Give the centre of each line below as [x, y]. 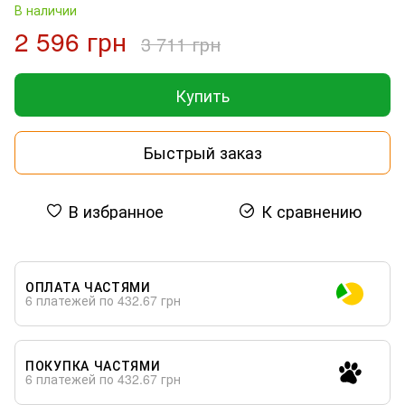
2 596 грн [71, 40]
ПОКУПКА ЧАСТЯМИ [93, 365]
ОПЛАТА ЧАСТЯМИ [88, 286]
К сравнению [311, 210]
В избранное [116, 210]
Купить [202, 94]
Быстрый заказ [202, 152]
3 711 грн [181, 43]
